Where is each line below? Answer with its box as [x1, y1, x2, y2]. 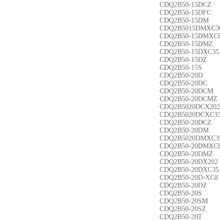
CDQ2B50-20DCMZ [160, 95, 218, 103]
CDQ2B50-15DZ [160, 56, 207, 63]
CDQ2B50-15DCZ [160, 1, 212, 8]
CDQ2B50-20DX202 [160, 158, 218, 165]
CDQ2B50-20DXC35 [160, 166, 219, 173]
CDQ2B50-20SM [160, 197, 208, 205]
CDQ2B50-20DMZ [160, 150, 213, 158]
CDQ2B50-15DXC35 [160, 48, 219, 55]
